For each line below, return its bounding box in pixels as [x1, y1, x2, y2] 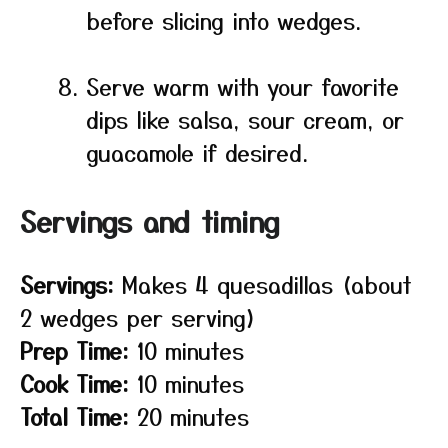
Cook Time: [20, 367, 129, 399]
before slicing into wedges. [86, 4, 361, 36]
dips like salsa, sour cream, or [86, 103, 404, 135]
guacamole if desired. [86, 136, 308, 168]
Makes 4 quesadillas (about [114, 268, 412, 300]
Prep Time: [20, 334, 129, 366]
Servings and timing [20, 201, 280, 241]
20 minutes [129, 400, 249, 432]
